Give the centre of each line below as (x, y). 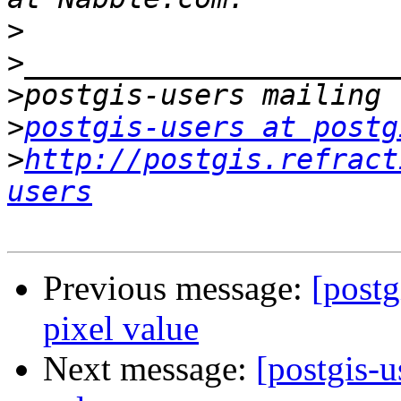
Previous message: (177, 288)
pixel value (121, 328)
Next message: (149, 369)
